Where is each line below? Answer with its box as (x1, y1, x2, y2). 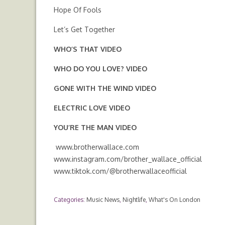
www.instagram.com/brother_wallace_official (54, 155, 202, 163)
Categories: (54, 196, 86, 203)
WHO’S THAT (54, 45, 100, 53)
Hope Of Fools (54, 6, 101, 14)
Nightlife (123, 196, 146, 203)
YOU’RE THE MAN (54, 123, 116, 132)
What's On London (149, 196, 200, 203)
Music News (86, 196, 120, 203)
